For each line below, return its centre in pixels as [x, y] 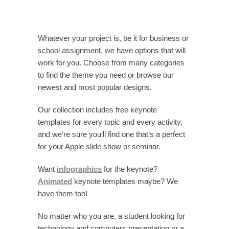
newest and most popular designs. [95, 87]
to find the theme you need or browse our [106, 75]
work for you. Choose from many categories [111, 63]
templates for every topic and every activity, [110, 122]
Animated [55, 181]
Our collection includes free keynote [97, 110]
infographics [79, 169]
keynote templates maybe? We [125, 181]
